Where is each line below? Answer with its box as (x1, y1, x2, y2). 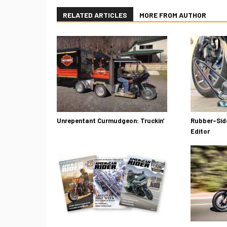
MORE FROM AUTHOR (139, 11, 206, 19)
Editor (190, 127, 210, 135)
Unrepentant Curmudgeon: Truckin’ (57, 117, 165, 125)
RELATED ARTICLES (63, 11, 127, 19)
